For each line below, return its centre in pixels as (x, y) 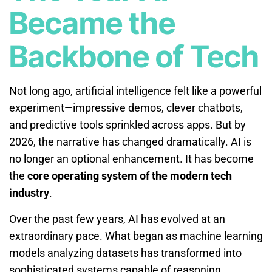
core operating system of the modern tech (130, 175)
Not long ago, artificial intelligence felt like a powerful (135, 90)
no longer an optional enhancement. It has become (131, 158)
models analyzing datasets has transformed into (125, 253)
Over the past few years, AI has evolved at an (117, 219)
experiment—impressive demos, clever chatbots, (126, 107)
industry (29, 192)
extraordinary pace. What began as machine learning (136, 236)
